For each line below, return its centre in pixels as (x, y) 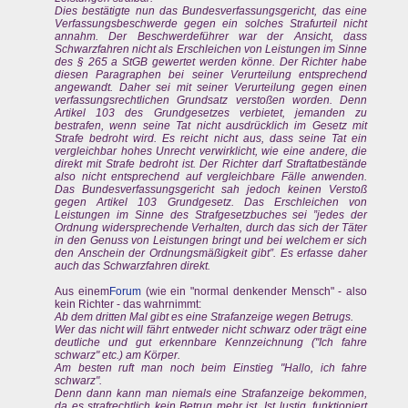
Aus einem (82, 292)
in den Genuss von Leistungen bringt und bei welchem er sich (211, 241)
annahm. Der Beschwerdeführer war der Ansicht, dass (211, 37)
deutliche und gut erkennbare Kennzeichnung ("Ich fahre (211, 343)
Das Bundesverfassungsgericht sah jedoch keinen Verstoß (211, 190)
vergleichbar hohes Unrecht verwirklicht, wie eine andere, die (211, 152)
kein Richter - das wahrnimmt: (128, 305)
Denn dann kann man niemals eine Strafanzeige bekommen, (211, 394)
